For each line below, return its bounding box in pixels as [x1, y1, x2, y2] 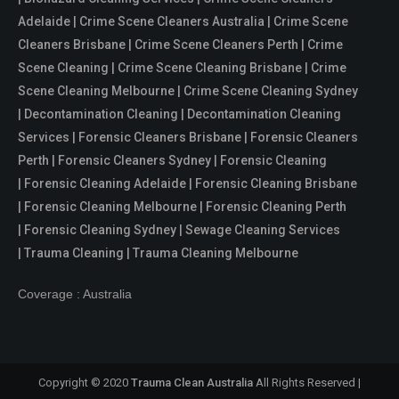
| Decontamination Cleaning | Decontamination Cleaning [18, 107, 341, 122]
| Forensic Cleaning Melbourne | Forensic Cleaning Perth [18, 199, 346, 215]
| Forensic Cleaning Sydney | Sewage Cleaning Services [18, 223, 340, 238]
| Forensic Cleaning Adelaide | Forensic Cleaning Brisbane [18, 176, 357, 191]
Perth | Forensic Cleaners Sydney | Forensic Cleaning [18, 153, 327, 168]
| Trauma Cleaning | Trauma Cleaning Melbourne [18, 246, 298, 261]
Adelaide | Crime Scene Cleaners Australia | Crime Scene [18, 14, 348, 29]
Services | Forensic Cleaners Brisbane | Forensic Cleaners [18, 130, 358, 145]
